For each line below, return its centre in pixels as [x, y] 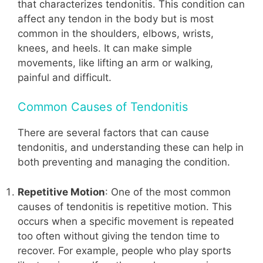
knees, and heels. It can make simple [105, 48]
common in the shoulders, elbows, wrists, [116, 33]
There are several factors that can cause [113, 133]
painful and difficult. [65, 77]
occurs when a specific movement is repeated [126, 221]
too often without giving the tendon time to [119, 236]
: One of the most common [168, 192]
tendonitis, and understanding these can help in [131, 148]
